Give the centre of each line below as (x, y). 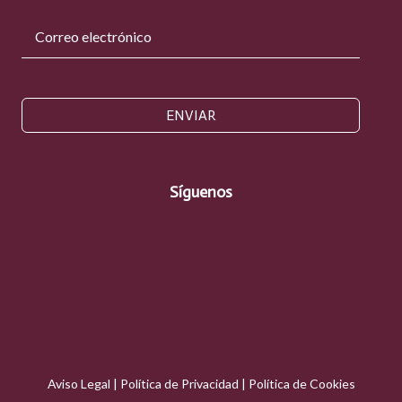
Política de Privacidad (179, 383)
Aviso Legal (79, 383)
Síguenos (201, 192)
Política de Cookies (301, 383)
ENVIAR (191, 116)
